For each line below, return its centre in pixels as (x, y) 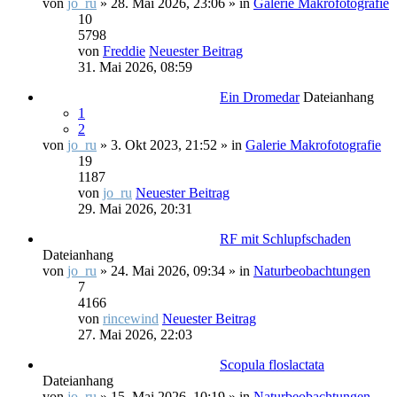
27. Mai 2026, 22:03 (135, 335)
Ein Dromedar (260, 97)
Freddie (124, 51)
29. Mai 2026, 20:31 (135, 209)
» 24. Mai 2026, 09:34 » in (175, 271)
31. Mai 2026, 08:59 (135, 67)
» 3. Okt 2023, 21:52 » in (171, 145)
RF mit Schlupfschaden (285, 239)
